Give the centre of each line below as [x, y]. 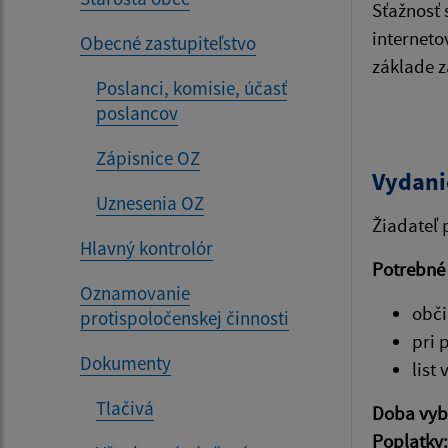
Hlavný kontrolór [146, 248]
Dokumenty [125, 363]
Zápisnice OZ [148, 158]
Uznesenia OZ [150, 203]
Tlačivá [125, 408]
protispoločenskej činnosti [184, 318]
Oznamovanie [135, 293]
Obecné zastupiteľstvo [168, 43]
